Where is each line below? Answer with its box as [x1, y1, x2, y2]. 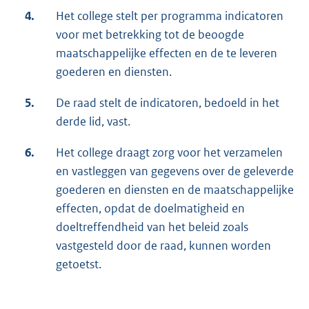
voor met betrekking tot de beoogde [56, 26, 244, 42]
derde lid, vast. [56, 113, 130, 129]
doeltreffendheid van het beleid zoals [56, 219, 248, 235]
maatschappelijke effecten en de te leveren [56, 45, 277, 61]
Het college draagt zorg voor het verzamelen [56, 144, 283, 160]
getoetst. [56, 256, 101, 272]
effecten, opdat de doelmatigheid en [56, 200, 245, 216]
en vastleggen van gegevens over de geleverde [56, 163, 294, 179]
